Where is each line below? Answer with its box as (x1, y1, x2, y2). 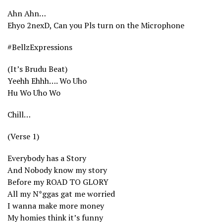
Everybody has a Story (7, 152, 86, 164)
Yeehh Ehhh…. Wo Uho (7, 75, 87, 86)
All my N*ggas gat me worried (7, 188, 115, 199)
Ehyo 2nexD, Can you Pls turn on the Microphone (7, 19, 184, 31)
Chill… (7, 109, 31, 120)
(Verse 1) (7, 130, 39, 142)
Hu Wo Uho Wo (7, 87, 60, 98)
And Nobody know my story (7, 164, 107, 175)
